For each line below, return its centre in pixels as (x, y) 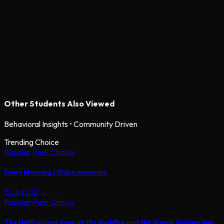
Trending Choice (31, 142)
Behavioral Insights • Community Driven (71, 124)
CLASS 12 (21, 192)
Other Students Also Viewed (59, 103)
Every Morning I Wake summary (55, 172)
